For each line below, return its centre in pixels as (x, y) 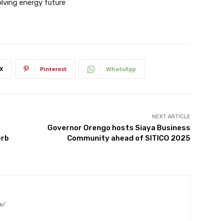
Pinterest (53, 69)
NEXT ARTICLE (171, 117)
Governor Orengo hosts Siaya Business (119, 128)
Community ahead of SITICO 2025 (129, 138)
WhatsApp (121, 69)
